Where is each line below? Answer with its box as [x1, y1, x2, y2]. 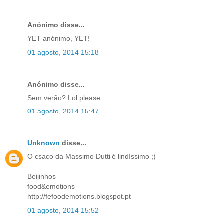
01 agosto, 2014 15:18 [27, 48, 99, 56]
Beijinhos [27, 172, 56, 181]
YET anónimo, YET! [27, 34, 90, 43]
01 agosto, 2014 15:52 [27, 206, 99, 214]
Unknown [27, 139, 60, 147]
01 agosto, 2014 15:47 [27, 107, 99, 115]
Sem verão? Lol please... [27, 93, 106, 102]
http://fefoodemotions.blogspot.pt [27, 192, 131, 201]
